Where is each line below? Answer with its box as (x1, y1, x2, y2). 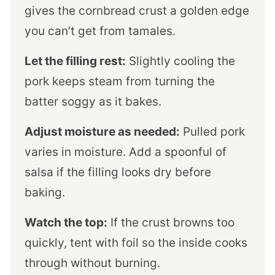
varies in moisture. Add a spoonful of (25, 144, 227, 159)
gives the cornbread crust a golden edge (25, 3, 249, 18)
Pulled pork (180, 124, 245, 139)
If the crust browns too (107, 215, 234, 230)
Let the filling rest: (25, 53, 126, 68)
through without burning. (25, 255, 160, 270)
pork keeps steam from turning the (25, 74, 215, 88)
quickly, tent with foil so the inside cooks (25, 235, 247, 250)
